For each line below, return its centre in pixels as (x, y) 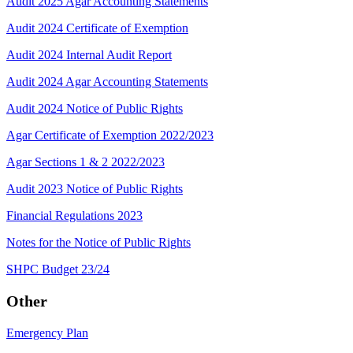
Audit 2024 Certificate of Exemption (97, 28)
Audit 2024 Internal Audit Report (89, 54)
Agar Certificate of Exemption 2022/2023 (110, 135)
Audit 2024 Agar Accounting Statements (107, 81)
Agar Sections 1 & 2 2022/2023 (85, 162)
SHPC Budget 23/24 (58, 269)
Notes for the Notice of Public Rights (98, 242)
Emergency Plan (47, 333)
